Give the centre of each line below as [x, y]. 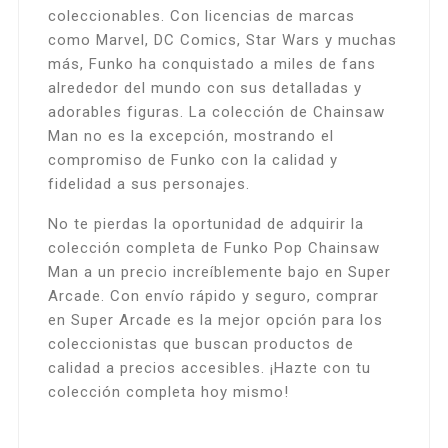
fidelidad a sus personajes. [148, 184]
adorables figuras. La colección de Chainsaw [216, 112]
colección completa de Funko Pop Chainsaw [213, 248]
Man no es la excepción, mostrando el [190, 136]
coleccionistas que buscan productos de [200, 344]
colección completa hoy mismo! [168, 392]
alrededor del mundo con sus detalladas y [204, 88]
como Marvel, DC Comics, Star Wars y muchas [222, 40]
